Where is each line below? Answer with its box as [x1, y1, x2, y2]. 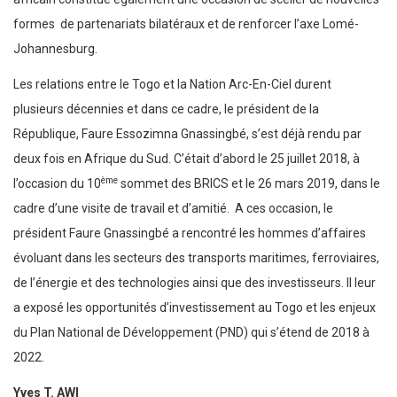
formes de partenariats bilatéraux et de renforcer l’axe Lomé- [13, 17, 359, 32]
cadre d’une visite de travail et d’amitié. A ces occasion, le [13, 201, 333, 216]
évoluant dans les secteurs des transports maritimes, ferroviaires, [13, 251, 379, 266]
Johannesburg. [13, 42, 97, 57]
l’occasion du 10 [13, 176, 101, 191]
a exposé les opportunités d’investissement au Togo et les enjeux [13, 300, 376, 315]
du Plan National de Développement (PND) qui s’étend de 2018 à [13, 325, 370, 340]
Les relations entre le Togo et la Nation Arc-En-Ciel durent [13, 77, 331, 92]
